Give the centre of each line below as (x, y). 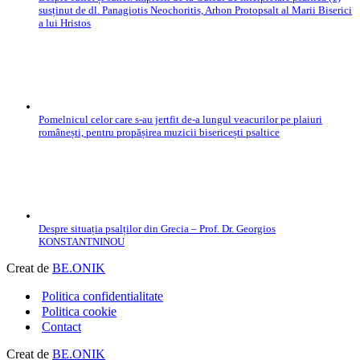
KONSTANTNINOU (82, 242)
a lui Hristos (65, 23)
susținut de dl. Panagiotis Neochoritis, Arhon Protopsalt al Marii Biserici (195, 10)
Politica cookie (79, 312)
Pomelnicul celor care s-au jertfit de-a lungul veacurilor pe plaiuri (180, 120)
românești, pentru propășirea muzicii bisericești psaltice (159, 133)
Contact (61, 327)
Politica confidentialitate (102, 297)
